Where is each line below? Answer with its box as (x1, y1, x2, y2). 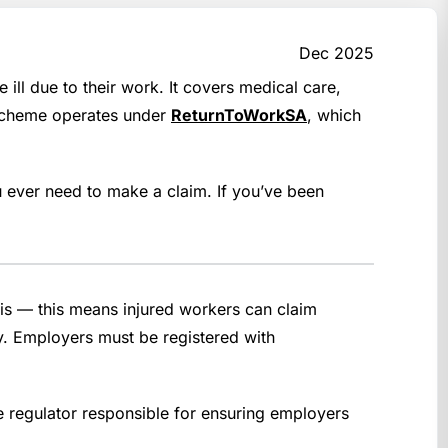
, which (307, 105, 361, 125)
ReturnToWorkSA (171, 105, 307, 125)
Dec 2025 (299, 43, 374, 63)
